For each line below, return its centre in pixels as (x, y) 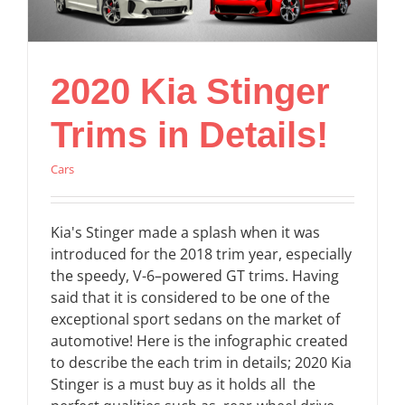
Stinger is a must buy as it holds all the (183, 384)
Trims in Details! (189, 134)
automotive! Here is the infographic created (199, 340)
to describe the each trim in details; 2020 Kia (201, 362)
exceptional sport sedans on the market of (195, 319)
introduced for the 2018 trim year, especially (201, 254)
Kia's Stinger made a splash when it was (185, 232)
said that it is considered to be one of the (190, 297)
